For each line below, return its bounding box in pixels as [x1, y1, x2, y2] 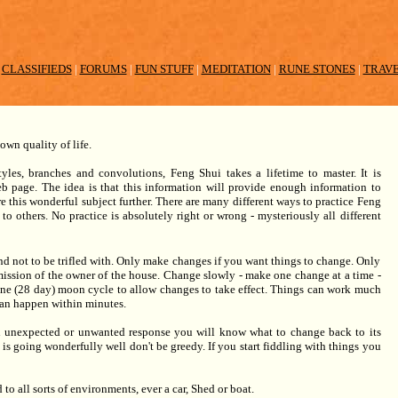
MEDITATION [201, 62, 271, 76]
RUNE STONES [278, 62, 355, 76]
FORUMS [79, 62, 127, 76]
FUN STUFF [134, 62, 194, 76]
